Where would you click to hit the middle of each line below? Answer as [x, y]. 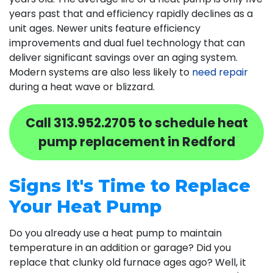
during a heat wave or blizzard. [82, 87]
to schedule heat [192, 122]
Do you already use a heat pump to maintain [115, 233]
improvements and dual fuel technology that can [127, 43]
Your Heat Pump [85, 206]
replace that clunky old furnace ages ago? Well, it [128, 262]
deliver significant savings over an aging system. [123, 57]
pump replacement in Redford [136, 141]
